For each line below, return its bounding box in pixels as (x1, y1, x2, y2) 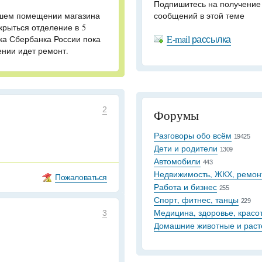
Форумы (154, 107, 199, 123)
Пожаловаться (55, 171, 107, 182)
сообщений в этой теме (154, 10, 244, 21)
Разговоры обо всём (154, 130, 232, 141)
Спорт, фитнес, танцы (154, 194, 239, 205)
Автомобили (154, 156, 201, 167)
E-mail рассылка (167, 33, 231, 45)
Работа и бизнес (154, 181, 217, 192)
